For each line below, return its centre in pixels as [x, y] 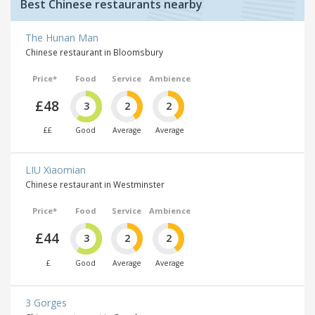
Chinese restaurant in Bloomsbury [94, 52]
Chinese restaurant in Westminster [95, 185]
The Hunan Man [62, 37]
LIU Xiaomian [56, 170]
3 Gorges [46, 302]
